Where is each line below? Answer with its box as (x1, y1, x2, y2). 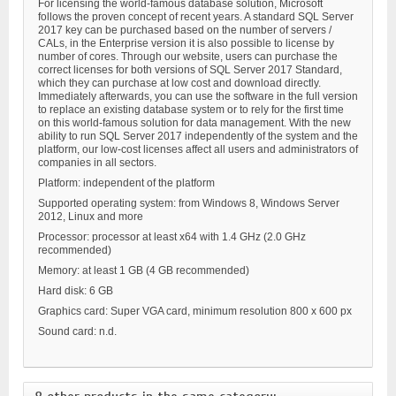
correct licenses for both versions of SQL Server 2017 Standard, (38, 64, 342, 77)
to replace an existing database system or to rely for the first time (38, 103, 344, 117)
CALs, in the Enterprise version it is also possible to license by (38, 37, 334, 50)
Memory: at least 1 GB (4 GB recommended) (38, 264, 249, 278)
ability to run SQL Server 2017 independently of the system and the (38, 130, 358, 143)
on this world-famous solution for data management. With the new (38, 117, 351, 130)
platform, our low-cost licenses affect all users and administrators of (38, 143, 358, 156)
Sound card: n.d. (38, 325, 117, 339)
